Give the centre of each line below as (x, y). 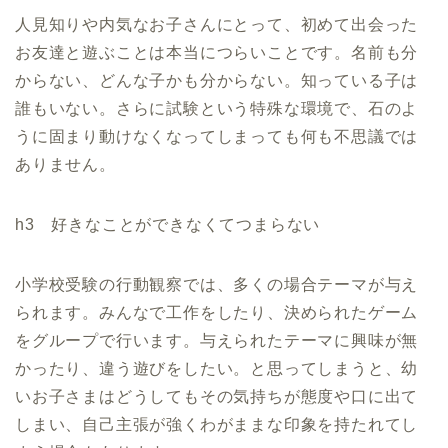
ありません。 (65, 165)
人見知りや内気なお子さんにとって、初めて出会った (217, 25)
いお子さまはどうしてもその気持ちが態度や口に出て (217, 397)
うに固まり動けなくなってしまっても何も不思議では (217, 137)
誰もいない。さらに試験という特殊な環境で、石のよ (217, 109)
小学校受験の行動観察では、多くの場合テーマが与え (217, 285)
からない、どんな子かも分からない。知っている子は (217, 81)
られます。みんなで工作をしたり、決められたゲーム (217, 313)
